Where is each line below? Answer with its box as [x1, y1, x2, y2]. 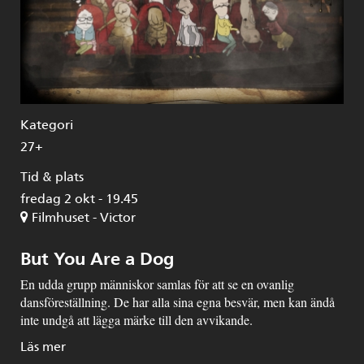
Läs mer [20, 338, 66, 354]
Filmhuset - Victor [32, 209, 136, 225]
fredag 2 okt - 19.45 [20, 190, 138, 206]
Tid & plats [20, 168, 84, 184]
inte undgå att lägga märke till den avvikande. [20, 310, 253, 328]
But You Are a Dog [20, 247, 174, 270]
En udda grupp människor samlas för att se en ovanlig [20, 275, 294, 292]
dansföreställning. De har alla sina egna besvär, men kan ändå [20, 292, 335, 310]
